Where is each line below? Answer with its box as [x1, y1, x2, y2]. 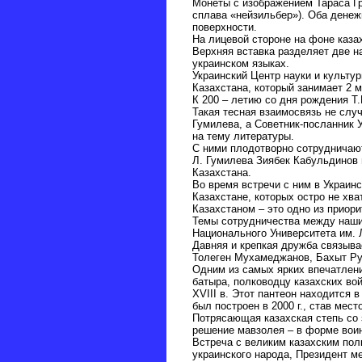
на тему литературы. [192, 130, 294, 143]
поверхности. [192, 21, 257, 34]
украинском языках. [192, 57, 289, 70]
